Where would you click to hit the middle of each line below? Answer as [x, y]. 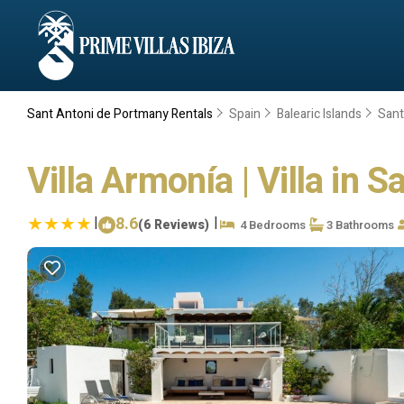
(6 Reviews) [174, 225]
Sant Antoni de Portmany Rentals [121, 114]
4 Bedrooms [270, 225]
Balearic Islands [319, 114]
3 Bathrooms [359, 225]
